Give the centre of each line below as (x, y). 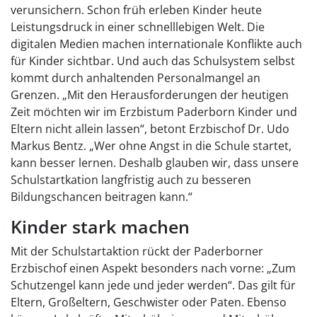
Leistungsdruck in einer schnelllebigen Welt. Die (138, 27)
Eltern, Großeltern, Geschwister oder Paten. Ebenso (149, 302)
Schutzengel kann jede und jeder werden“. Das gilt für (153, 286)
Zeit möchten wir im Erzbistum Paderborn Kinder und (154, 112)
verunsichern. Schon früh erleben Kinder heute (136, 10)
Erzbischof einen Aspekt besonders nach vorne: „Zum (153, 269)
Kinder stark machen (100, 227)
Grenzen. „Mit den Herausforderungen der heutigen (150, 95)
